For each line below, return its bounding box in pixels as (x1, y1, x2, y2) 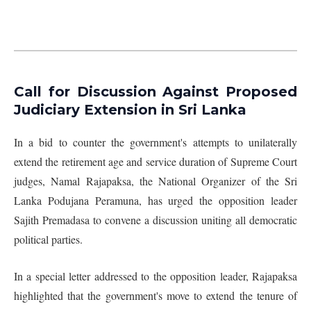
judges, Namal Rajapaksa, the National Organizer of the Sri (14, 173, 297, 188)
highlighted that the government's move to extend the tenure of (14, 287, 297, 303)
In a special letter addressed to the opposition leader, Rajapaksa (14, 268, 297, 283)
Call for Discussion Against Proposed (14, 83, 297, 100)
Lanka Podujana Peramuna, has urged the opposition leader (14, 192, 297, 208)
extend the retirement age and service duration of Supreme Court (14, 153, 297, 169)
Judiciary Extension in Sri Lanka (14, 101, 246, 118)
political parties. (14, 231, 83, 246)
